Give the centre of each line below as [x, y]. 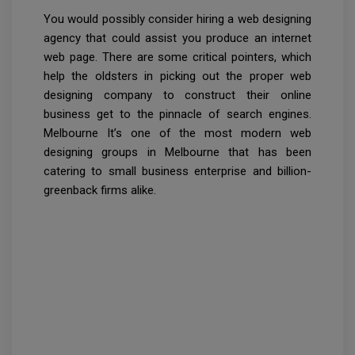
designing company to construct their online [177, 95]
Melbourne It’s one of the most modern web [177, 134]
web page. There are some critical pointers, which [177, 57]
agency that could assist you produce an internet [177, 38]
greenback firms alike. [100, 191]
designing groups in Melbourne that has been [177, 153]
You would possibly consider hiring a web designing [177, 19]
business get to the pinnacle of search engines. [177, 115]
